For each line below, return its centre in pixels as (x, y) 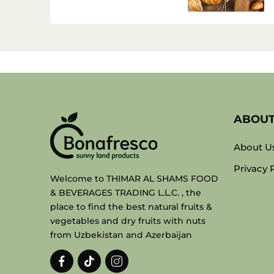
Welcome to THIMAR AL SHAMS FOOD (134, 179)
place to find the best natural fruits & (131, 207)
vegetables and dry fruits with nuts (128, 221)
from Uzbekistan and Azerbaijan (121, 235)
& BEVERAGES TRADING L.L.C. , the (126, 193)
